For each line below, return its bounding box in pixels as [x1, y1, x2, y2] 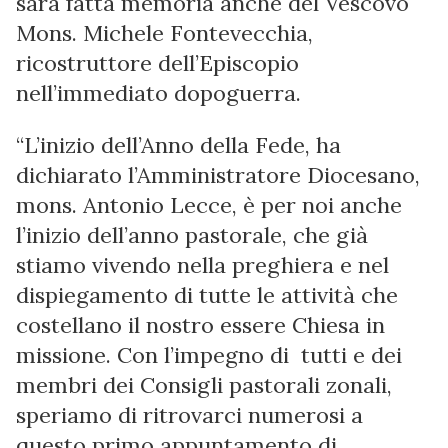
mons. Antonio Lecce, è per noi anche [16, 191, 402, 219]
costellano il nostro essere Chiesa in [16, 311, 385, 339]
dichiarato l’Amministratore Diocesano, [16, 161, 420, 189]
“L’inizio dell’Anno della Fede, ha [16, 131, 341, 159]
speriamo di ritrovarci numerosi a [16, 401, 363, 429]
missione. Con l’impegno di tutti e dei [16, 341, 402, 369]
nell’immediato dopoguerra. [16, 79, 301, 107]
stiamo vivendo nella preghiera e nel [16, 251, 389, 279]
